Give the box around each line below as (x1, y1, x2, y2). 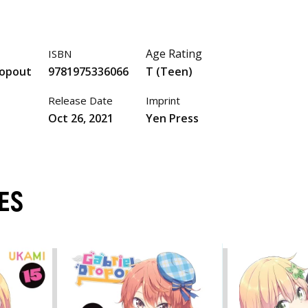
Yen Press (145, 110, 199, 126)
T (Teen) (145, 63, 192, 79)
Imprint (145, 93, 180, 108)
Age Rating (145, 46, 202, 62)
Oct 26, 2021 (48, 110, 114, 126)
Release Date (48, 93, 113, 108)
